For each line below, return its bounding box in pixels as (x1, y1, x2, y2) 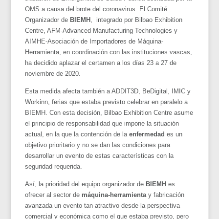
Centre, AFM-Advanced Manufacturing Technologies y (25, 26, 178, 34)
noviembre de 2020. (25, 69, 81, 77)
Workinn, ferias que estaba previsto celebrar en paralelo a (25, 98, 188, 106)
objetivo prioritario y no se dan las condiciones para (25, 141, 171, 149)
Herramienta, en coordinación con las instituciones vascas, (25, 48, 193, 56)
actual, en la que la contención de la (25, 130, 130, 138)
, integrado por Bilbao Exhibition (90, 16, 183, 23)
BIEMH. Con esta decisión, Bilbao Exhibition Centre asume (25, 109, 194, 116)
